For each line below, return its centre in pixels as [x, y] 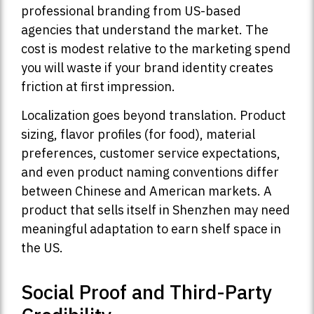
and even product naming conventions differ [150, 172]
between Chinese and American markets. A [146, 191]
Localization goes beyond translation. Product [153, 115]
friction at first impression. [98, 86]
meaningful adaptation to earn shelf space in [151, 228]
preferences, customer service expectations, [151, 153]
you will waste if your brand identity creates [147, 67]
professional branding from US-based [131, 11]
